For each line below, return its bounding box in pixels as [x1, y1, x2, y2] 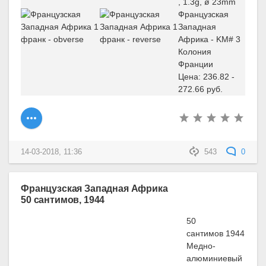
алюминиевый [186, 254, 242, 264]
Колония [178, 46, 211, 56]
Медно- [186, 241, 216, 251]
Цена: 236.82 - [178, 71, 235, 81]
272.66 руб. [178, 84, 223, 94]
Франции [178, 59, 213, 69]
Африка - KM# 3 [178, 34, 240, 44]
